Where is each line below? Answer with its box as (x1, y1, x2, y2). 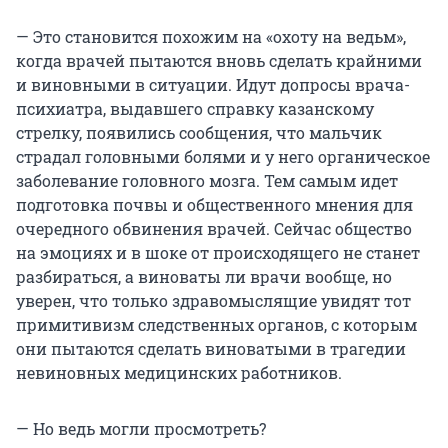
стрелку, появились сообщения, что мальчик (16, 122, 382, 144)
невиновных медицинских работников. (16, 362, 342, 384)
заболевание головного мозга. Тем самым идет (16, 170, 398, 192)
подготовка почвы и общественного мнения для (16, 194, 413, 216)
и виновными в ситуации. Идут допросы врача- (16, 74, 410, 96)
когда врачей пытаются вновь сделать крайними (16, 50, 422, 72)
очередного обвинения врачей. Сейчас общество (16, 218, 412, 240)
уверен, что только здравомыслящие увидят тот (16, 290, 411, 312)
